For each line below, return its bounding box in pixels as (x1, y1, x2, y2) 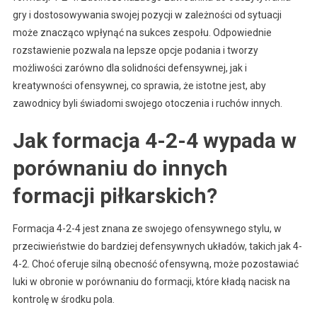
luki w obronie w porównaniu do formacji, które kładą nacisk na (12, 275, 290, 287)
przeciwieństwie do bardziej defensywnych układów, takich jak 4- (12, 240, 302, 252)
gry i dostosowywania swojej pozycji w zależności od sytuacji (12, 8, 282, 21)
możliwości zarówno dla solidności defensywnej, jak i (12, 62, 247, 74)
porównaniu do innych (12, 155, 228, 180)
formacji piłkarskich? (12, 183, 217, 208)
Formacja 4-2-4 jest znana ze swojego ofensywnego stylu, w (12, 222, 282, 234)
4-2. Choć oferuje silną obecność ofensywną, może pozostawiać (12, 258, 299, 270)
